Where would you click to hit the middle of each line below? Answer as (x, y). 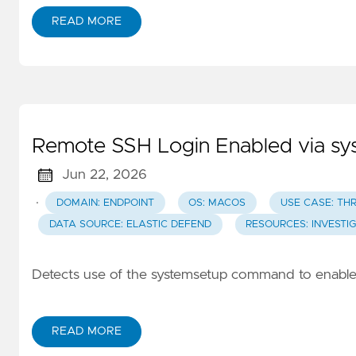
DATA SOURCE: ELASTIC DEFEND (130, 224)
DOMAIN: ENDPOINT (105, 203)
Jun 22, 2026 (104, 175)
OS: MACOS (217, 203)
